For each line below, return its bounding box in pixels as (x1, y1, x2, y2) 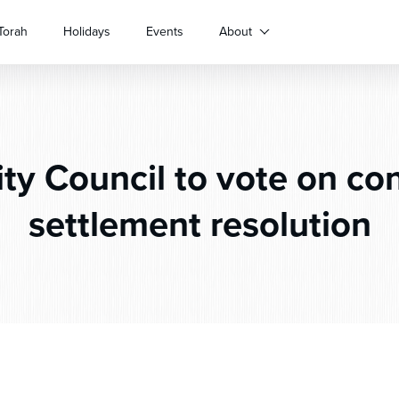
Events (146, 22, 183, 40)
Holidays (63, 22, 110, 40)
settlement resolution (28, 198, 371, 249)
